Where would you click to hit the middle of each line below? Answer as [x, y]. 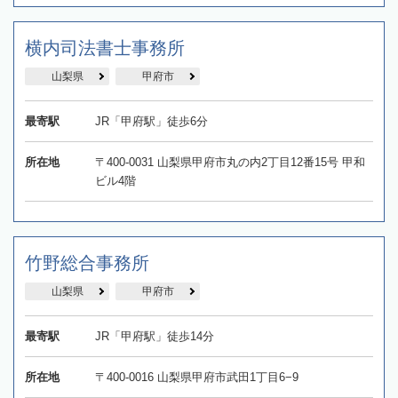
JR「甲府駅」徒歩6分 [151, 122]
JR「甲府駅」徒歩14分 [154, 337]
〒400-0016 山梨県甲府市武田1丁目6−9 [196, 378]
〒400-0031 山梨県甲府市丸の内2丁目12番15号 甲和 [230, 163]
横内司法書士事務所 [105, 48]
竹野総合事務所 [87, 263]
